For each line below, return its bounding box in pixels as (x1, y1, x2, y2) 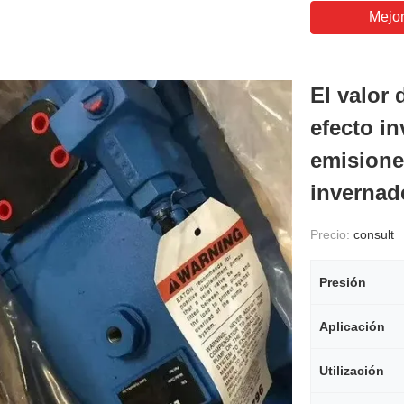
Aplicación (319, 319, 385, 334)
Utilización (319, 363, 384, 378)
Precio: (310, 227, 353, 242)
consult (353, 227, 394, 242)
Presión (319, 275, 366, 289)
